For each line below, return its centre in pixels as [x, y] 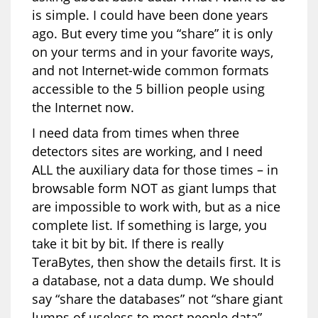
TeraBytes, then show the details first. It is [157, 262]
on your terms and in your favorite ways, [153, 51]
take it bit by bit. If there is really [128, 243]
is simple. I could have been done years [150, 15]
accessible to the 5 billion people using [148, 88]
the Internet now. [83, 107]
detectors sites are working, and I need [147, 151]
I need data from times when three [136, 132]
